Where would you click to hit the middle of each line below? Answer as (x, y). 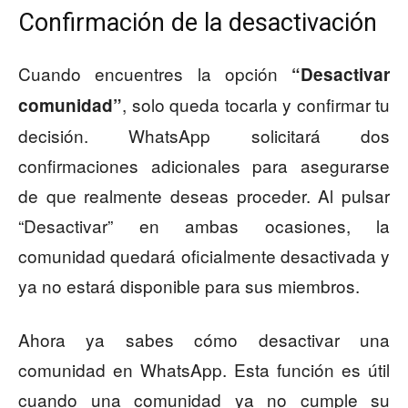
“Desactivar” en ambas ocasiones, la (204, 226)
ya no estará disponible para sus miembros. (189, 286)
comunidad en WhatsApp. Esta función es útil (204, 370)
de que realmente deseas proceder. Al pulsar (204, 196)
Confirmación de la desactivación (198, 23)
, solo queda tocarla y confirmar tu (256, 105)
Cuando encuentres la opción (155, 74)
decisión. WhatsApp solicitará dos (204, 136)
